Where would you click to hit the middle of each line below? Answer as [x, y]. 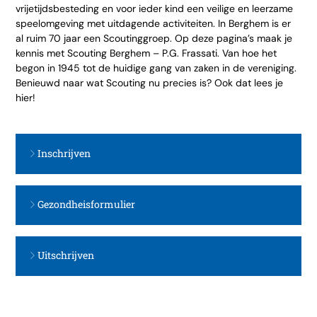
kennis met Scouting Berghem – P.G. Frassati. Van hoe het [146, 53]
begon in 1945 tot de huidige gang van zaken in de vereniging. [156, 68]
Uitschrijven [65, 255]
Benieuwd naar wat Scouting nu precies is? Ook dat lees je [150, 83]
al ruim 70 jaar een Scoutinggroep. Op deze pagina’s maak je [154, 39]
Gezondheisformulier [86, 204]
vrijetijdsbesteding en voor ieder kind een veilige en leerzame [155, 9]
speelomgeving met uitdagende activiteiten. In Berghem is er [154, 24]
